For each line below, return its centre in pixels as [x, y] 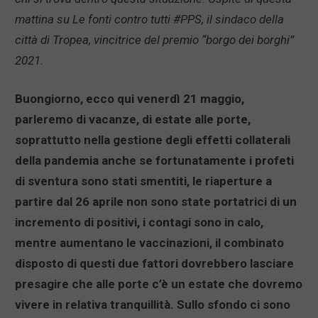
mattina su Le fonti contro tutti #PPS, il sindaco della [149, 20]
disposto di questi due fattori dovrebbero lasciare [154, 264]
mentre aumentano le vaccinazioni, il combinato [149, 243]
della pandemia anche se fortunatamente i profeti [154, 161]
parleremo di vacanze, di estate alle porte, [133, 120]
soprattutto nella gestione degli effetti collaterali [153, 140]
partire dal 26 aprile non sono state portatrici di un [156, 202]
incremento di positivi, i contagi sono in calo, [139, 223]
